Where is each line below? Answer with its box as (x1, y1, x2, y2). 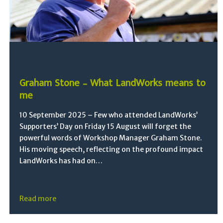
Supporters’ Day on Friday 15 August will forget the (19, 122, 192, 131)
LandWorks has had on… (19, 156, 103, 166)
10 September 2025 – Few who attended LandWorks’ (19, 111, 198, 120)
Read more (19, 194, 57, 204)
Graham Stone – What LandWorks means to (19, 75, 206, 92)
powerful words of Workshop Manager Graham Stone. (19, 133, 203, 143)
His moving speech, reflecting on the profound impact (19, 145, 204, 154)
